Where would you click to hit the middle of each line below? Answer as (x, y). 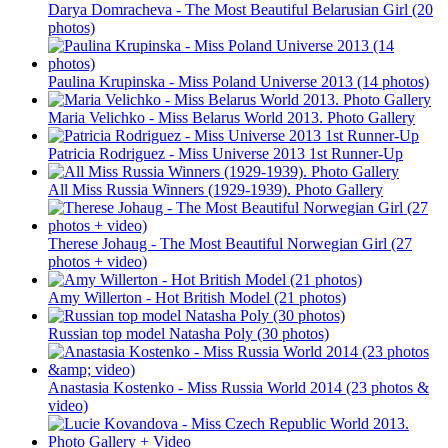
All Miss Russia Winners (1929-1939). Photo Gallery (215, 189)
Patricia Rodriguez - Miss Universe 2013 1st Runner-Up (225, 153)
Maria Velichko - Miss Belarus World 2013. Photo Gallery (231, 117)
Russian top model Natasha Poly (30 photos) (188, 333)
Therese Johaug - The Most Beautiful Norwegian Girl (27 (230, 243)
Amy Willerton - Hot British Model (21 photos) (197, 297)
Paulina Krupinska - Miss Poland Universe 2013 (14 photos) (238, 81)
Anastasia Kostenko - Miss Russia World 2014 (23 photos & (238, 387)
